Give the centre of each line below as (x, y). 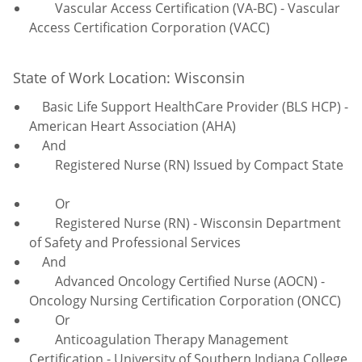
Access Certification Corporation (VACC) (149, 27)
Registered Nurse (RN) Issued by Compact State (186, 164)
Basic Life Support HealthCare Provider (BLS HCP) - (189, 106)
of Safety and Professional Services (138, 242)
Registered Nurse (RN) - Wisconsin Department (185, 223)
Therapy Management (220, 339)
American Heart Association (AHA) (133, 126)
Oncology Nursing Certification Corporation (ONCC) (185, 300)
